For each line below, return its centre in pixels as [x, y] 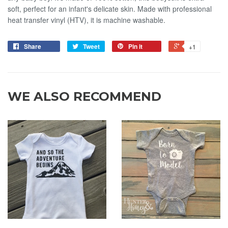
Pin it [135, 46]
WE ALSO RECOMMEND [84, 96]
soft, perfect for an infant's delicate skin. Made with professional [110, 9]
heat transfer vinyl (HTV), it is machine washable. [87, 20]
